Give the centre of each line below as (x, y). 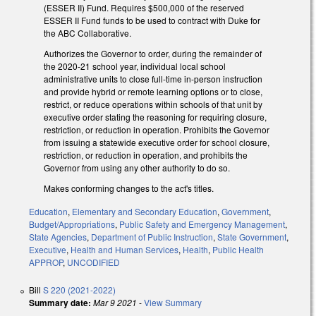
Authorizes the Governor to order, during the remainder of (153, 54)
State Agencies (58, 236)
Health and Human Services (124, 249)
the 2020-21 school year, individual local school (135, 66)
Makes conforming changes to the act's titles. (129, 188)
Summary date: (60, 302)
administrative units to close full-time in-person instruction (153, 79)
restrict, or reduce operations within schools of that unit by (153, 104)
